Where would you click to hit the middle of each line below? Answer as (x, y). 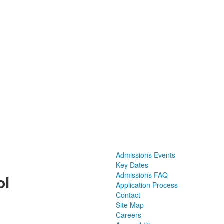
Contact (128, 195)
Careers (128, 215)
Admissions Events (145, 155)
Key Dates (132, 165)
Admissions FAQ (142, 175)
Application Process (147, 185)
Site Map (130, 205)
